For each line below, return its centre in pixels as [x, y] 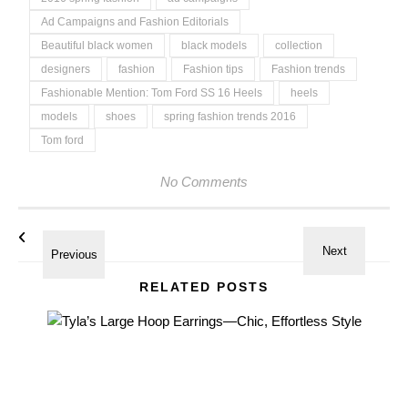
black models [214, 46]
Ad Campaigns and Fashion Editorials [135, 22]
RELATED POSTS [204, 287]
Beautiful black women [97, 46]
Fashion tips [213, 69]
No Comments [204, 182]
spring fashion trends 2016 [230, 117]
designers [66, 69]
